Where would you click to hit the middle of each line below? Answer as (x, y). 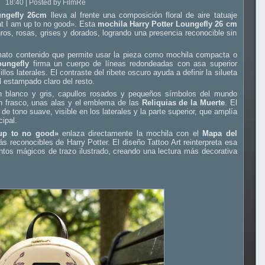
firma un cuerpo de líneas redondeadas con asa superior (133, 63)
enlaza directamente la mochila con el (130, 133)
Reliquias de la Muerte (183, 103)
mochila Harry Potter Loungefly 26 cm (167, 24)
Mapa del (220, 133)
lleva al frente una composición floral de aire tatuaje (142, 15)
